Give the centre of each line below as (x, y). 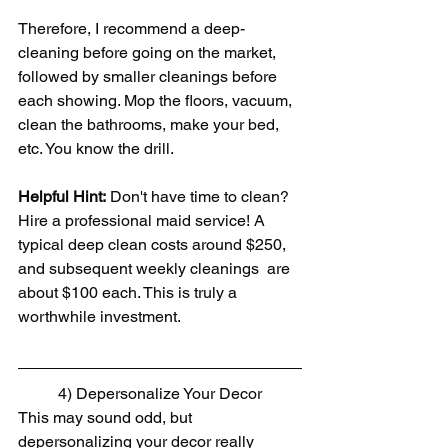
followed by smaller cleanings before (149, 77)
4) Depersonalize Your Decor (160, 394)
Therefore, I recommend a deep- (131, 29)
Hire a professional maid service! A (143, 221)
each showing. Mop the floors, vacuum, (157, 101)
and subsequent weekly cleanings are (156, 269)
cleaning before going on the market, (149, 53)
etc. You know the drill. (96, 149)
